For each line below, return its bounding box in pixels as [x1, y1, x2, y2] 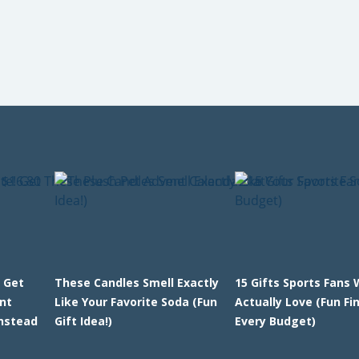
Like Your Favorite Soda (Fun [54, 294, 217, 309]
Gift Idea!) [54, 313, 112, 329]
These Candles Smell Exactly [54, 275, 219, 290]
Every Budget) [235, 313, 317, 329]
